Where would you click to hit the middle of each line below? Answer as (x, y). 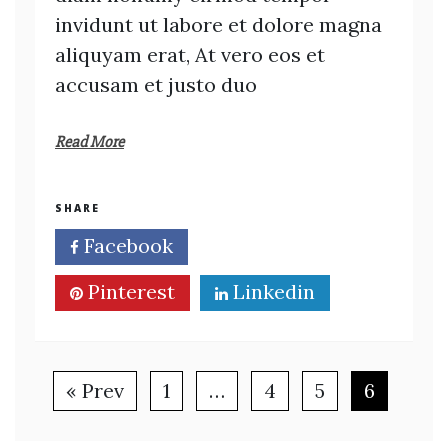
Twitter (265, 245)
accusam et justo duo (156, 84)
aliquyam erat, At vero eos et (190, 54)
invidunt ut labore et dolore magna (218, 24)
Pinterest (129, 291)
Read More (89, 142)
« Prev (94, 390)
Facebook (126, 245)
